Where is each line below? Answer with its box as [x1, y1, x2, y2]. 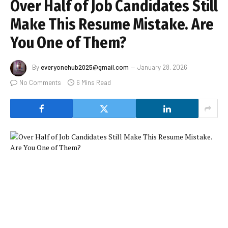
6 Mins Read [76, 78, 111, 87]
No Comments [19, 78, 61, 87]
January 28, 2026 [137, 63, 187, 72]
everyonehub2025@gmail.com [41, 63, 129, 72]
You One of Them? [10, 34, 126, 52]
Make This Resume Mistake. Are [10, 15, 214, 34]
